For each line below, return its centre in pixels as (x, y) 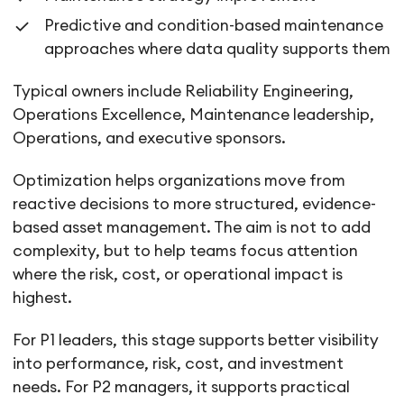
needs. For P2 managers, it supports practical (182, 388)
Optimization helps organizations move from (179, 180)
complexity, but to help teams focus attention (186, 251)
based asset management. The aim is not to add (192, 227)
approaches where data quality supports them (218, 49)
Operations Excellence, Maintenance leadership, (194, 115)
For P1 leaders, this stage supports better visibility (196, 341)
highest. (43, 298)
